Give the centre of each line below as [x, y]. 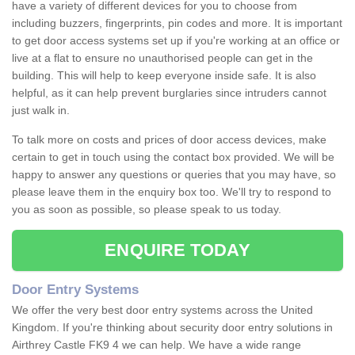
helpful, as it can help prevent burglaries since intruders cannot [169, 93]
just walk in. [42, 111]
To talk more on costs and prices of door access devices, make [169, 140]
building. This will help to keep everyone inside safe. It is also [164, 76]
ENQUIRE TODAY [177, 250]
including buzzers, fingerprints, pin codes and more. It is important [177, 23]
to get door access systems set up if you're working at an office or [176, 41]
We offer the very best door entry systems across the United [162, 310]
